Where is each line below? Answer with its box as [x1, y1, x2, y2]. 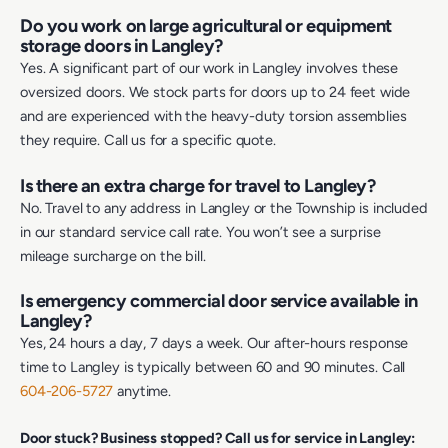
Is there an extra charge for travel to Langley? [20, 174, 376, 197]
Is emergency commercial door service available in [20, 289, 418, 312]
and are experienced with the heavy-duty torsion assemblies [20, 107, 407, 126]
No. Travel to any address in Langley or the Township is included [20, 198, 428, 217]
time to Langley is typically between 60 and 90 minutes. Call [20, 357, 406, 376]
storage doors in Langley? [20, 35, 223, 58]
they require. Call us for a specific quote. [20, 131, 276, 150]
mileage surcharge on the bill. [20, 246, 206, 265]
